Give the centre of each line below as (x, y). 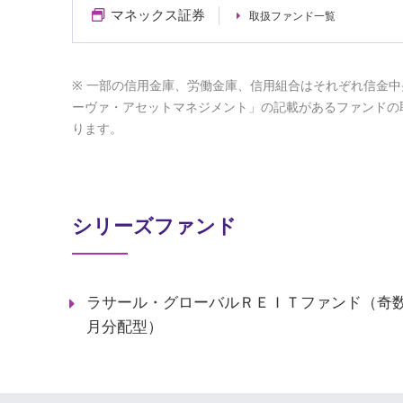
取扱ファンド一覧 (292, 16)
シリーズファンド (154, 226)
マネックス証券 (157, 15)
